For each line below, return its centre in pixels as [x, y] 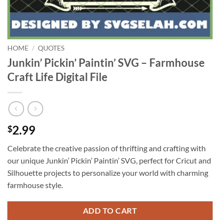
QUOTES [51, 48]
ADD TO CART [110, 211]
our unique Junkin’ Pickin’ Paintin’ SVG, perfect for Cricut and [109, 161]
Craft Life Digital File [57, 77]
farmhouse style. [35, 185]
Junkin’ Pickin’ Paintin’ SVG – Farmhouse [106, 62]
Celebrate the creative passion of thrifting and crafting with [107, 148]
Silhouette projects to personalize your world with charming [108, 173]
